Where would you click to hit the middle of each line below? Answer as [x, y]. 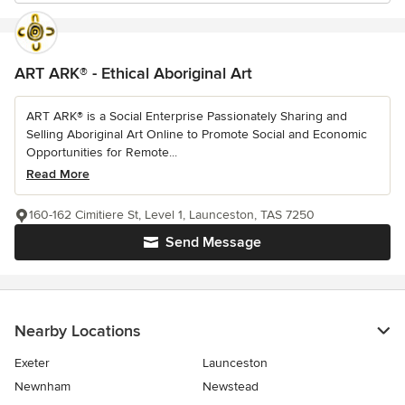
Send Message [213, 242]
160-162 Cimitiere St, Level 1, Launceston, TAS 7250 [172, 215]
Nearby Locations [77, 331]
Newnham [42, 386]
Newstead [231, 386]
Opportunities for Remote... [102, 152]
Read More [58, 174]
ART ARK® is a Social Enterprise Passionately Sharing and [187, 116]
